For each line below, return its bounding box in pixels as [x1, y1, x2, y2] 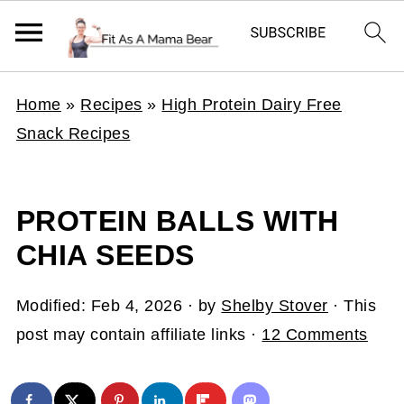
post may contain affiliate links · [15, 326, 262, 344]
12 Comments [262, 326, 368, 344]
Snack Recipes [15, 124, 131, 142]
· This [327, 297, 377, 315]
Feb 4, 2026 [90, 297, 183, 315]
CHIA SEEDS [15, 239, 195, 271]
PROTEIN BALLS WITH [15, 205, 339, 237]
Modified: [15, 297, 91, 315]
